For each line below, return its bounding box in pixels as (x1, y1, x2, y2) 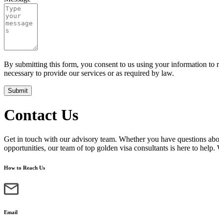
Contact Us (4, 106, 78, 124)
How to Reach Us (4, 164, 45, 171)
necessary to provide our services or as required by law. (4, 68, 174, 77)
